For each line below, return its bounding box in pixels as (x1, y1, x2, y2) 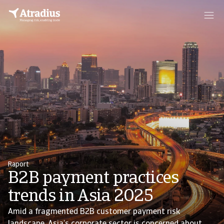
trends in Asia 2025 (8, 188, 153, 205)
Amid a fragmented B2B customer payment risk (8, 208, 180, 216)
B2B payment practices (8, 170, 179, 187)
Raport (8, 161, 29, 168)
